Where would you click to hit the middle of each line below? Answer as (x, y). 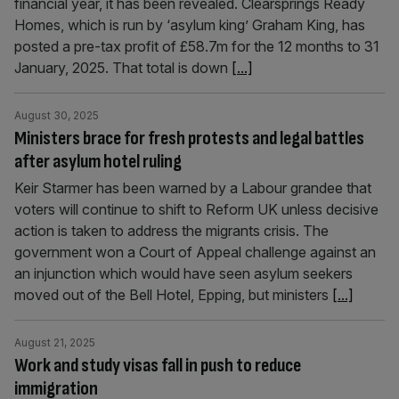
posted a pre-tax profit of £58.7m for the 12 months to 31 (197, 46)
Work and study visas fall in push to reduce (158, 366)
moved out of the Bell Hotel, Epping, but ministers (173, 295)
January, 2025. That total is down (123, 68)
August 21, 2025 (55, 342)
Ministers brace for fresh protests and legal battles (189, 138)
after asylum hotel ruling (98, 162)
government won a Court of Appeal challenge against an (195, 252)
